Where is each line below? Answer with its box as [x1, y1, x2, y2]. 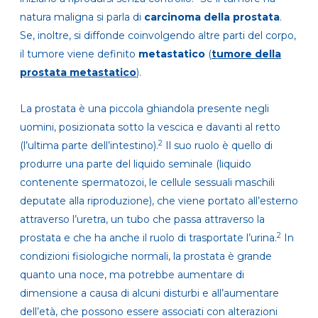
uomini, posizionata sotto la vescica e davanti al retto [20, 121, 280, 134]
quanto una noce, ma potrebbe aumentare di [20, 268, 244, 282]
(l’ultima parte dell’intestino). [20, 139, 158, 153]
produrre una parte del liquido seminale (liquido [20, 158, 251, 171]
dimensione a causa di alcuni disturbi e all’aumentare [20, 287, 279, 300]
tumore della [212, 48, 281, 61]
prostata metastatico [20, 66, 136, 79]
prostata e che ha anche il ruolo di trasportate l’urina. [20, 231, 277, 245]
